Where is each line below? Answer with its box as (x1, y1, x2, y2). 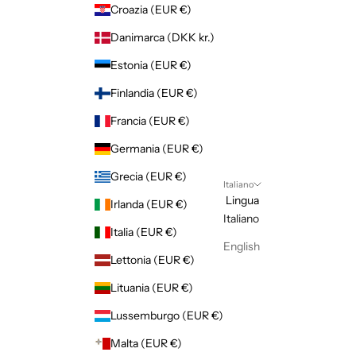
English (223, 238, 260, 253)
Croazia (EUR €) (110, 2, 192, 17)
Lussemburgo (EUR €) (110, 308, 223, 323)
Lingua (226, 192, 259, 207)
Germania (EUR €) (110, 141, 203, 157)
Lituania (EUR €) (110, 281, 193, 296)
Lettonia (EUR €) (110, 253, 195, 268)
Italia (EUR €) (110, 225, 177, 240)
